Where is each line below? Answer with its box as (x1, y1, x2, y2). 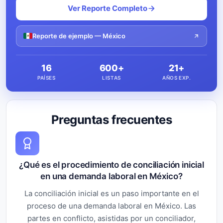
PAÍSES (37, 74, 56, 81)
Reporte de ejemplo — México (32, 31, 125, 40)
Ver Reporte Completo (68, 3, 147, 13)
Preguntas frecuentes (51, 112, 172, 127)
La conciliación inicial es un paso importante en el (24, 188, 199, 198)
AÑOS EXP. (162, 74, 191, 81)
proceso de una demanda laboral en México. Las (27, 201, 196, 211)
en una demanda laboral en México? (40, 171, 183, 181)
